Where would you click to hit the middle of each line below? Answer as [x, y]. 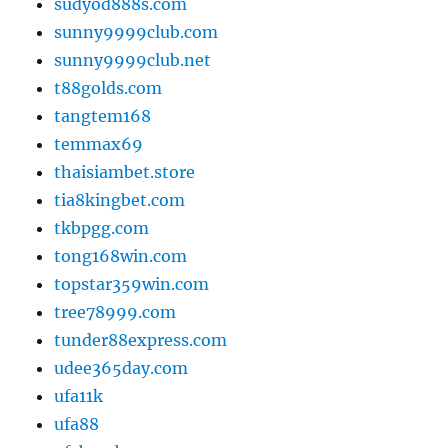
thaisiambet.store [125, 172]
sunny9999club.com [136, 32]
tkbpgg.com [102, 228]
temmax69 [99, 144]
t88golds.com [108, 88]
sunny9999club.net [133, 60]
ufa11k [79, 396]
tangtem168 [103, 116]
